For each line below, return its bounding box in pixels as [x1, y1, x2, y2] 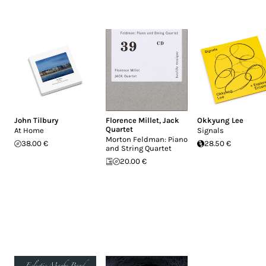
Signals [197, 126, 224, 135]
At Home [14, 126, 44, 135]
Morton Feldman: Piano [106, 135, 188, 144]
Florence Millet [106, 116, 159, 125]
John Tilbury [14, 116, 58, 125]
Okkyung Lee [197, 116, 243, 125]
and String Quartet [106, 144, 172, 153]
